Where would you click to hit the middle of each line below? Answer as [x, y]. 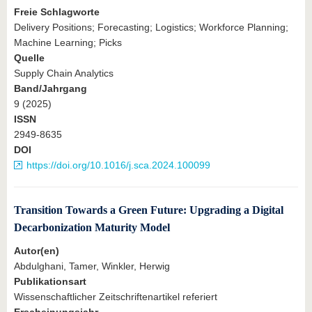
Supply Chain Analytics [64, 73]
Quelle [29, 58]
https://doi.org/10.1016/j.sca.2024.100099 [118, 165]
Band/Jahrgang [50, 89]
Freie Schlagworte [57, 12]
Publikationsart [50, 281]
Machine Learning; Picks [68, 43]
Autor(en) [37, 251]
